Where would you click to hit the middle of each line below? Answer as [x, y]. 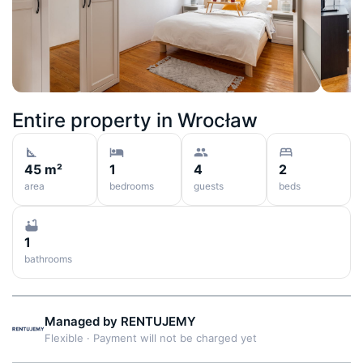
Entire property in [92, 120]
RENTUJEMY [157, 321]
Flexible [64, 337]
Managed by [81, 321]
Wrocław [218, 120]
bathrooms [48, 258]
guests [209, 186]
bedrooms [131, 186]
